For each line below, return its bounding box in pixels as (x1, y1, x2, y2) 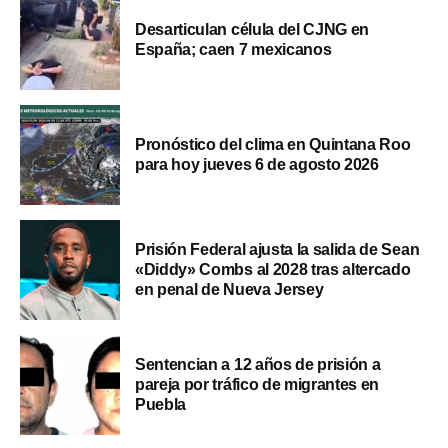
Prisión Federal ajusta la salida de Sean (135, 240, 420, 258)
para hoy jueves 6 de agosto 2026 (135, 155, 379, 173)
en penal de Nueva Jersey (135, 280, 324, 298)
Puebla (135, 395, 187, 413)
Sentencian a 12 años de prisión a (135, 355, 381, 373)
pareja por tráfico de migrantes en (135, 375, 380, 393)
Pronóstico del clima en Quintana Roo (135, 135, 411, 153)
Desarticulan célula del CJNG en (135, 20, 370, 38)
